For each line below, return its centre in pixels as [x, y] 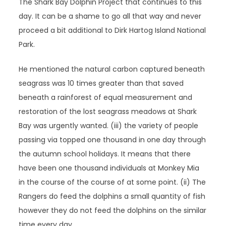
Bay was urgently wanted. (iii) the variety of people [109, 126]
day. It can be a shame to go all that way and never [110, 16]
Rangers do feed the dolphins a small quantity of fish [112, 196]
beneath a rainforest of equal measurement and [106, 97]
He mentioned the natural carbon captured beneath [112, 69]
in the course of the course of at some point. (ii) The [112, 182]
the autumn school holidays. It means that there [105, 154]
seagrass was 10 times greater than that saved [101, 83]
